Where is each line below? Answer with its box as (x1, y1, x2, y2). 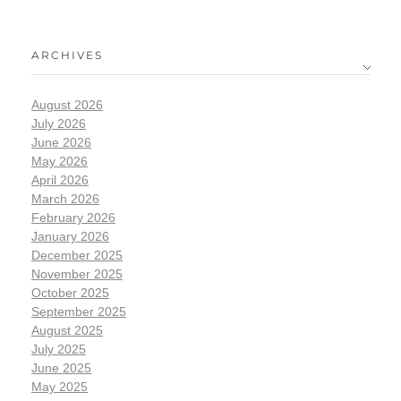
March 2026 (31, 191, 99, 206)
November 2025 (31, 266, 123, 281)
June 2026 (31, 134, 91, 149)
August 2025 (31, 322, 103, 337)
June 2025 (31, 360, 91, 375)
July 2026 (31, 115, 86, 131)
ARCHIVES (31, 47, 103, 62)
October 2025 (31, 285, 109, 300)
